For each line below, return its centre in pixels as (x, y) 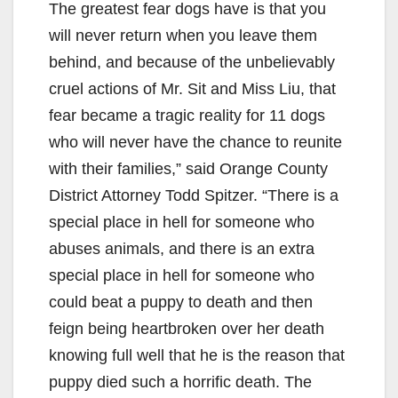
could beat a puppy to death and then (181, 302)
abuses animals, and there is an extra (182, 249)
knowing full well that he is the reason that (197, 356)
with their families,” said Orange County (188, 169)
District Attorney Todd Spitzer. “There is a (194, 196)
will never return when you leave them (183, 36)
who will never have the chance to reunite (195, 143)
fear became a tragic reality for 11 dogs (187, 116)
